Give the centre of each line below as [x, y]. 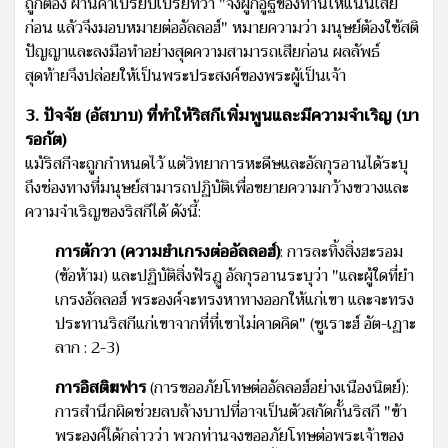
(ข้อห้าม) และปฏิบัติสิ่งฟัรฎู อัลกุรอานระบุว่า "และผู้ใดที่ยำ [234, 275]
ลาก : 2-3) [87, 347]
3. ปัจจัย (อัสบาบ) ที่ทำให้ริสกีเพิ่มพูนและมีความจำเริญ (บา [222, 115]
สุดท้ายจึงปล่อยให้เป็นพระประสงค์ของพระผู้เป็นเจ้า [185, 75]
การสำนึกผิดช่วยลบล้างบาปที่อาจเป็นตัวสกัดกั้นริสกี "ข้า [231, 411]
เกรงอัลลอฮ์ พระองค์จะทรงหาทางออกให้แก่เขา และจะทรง [234, 299]
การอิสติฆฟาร [100, 387]
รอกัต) [45, 139]
